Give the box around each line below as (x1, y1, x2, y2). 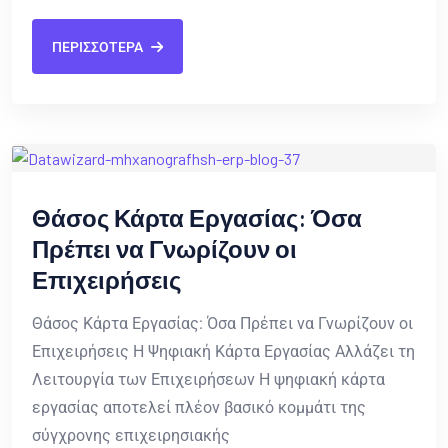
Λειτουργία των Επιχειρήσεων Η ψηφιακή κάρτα (32, 370, 385, 390)
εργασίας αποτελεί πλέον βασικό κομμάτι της (32, 398, 366, 418)
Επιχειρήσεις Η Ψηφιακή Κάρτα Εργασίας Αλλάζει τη (32, 342, 415, 362)
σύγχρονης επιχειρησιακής (32, 426, 230, 446)
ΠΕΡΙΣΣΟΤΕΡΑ (52, 38, 143, 55)
